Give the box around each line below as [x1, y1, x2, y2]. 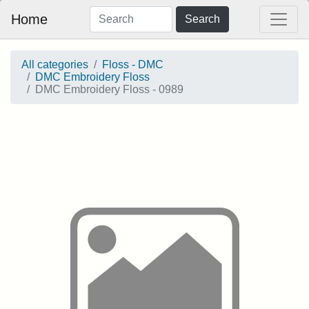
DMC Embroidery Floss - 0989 [35, 83, 183, 95]
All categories [21, 59, 88, 70]
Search [184, 13, 220, 25]
